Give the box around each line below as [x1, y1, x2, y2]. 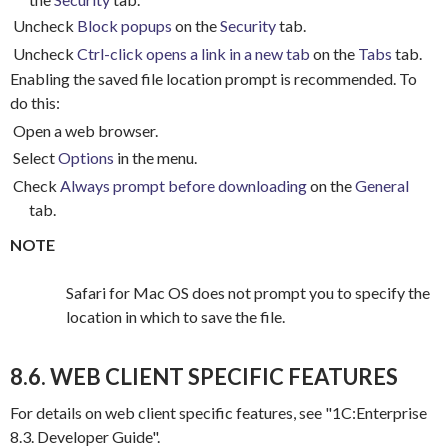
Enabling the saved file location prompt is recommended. [9, 69, 399, 89]
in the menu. [114, 148, 197, 168]
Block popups [77, 16, 172, 36]
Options [58, 148, 114, 168]
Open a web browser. [13, 120, 158, 140]
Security [220, 16, 276, 36]
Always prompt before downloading [60, 175, 307, 195]
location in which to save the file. [66, 307, 286, 327]
